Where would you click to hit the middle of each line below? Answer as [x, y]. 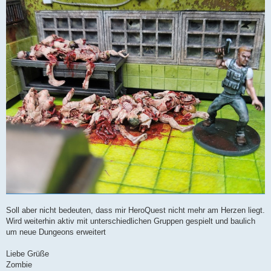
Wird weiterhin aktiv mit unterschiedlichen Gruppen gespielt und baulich [131, 221]
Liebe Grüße [28, 253]
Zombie [19, 264]
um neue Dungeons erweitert [56, 232]
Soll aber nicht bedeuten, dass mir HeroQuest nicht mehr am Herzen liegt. [135, 210]
